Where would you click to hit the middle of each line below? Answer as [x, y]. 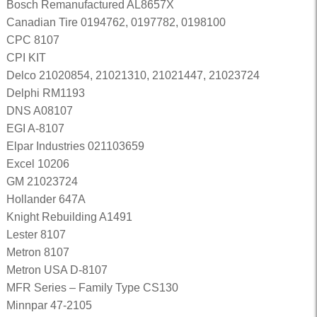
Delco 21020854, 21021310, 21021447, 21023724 [133, 75]
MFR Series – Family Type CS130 [92, 288]
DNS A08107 [39, 111]
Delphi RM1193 [45, 93]
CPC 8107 [33, 40]
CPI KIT [26, 58]
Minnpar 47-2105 [49, 305]
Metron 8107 [38, 252]
